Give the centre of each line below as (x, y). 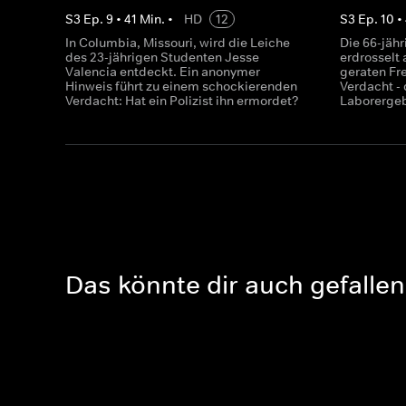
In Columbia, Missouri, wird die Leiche (178, 43)
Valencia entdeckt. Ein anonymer (163, 72)
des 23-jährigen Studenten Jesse (162, 57)
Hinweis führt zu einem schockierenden (181, 86)
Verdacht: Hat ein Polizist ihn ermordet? (182, 101)
